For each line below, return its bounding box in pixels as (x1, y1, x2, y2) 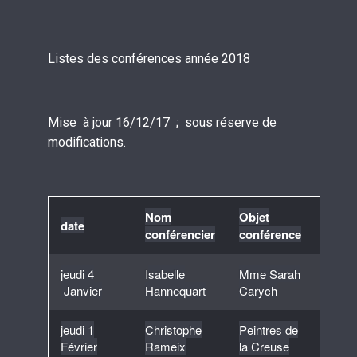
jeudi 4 (61, 265, 94, 283)
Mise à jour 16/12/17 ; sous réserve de (48, 115, 277, 131)
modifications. (48, 135, 126, 151)
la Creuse (239, 338, 289, 355)
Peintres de (239, 321, 298, 339)
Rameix (145, 338, 186, 355)
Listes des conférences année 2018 (48, 51, 257, 67)
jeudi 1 (61, 321, 94, 339)
